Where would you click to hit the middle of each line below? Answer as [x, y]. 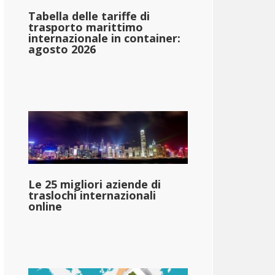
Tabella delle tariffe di [89, 16]
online [45, 207]
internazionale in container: [104, 38]
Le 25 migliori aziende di [95, 184]
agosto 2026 [62, 49]
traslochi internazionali [92, 196]
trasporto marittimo [86, 27]
